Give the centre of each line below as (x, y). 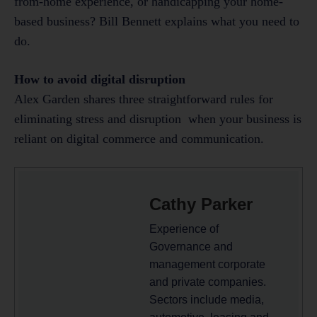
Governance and (191, 247)
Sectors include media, (207, 300)
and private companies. (208, 282)
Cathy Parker (201, 204)
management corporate (207, 265)
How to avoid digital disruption (100, 80)
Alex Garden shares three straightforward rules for (144, 99)
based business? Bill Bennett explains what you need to (157, 22)
